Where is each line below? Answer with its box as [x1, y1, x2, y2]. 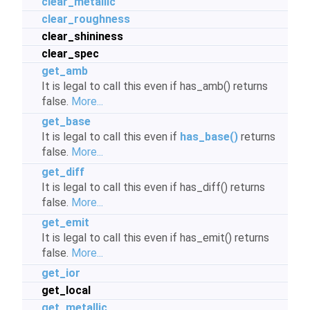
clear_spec [42, 47, 99, 60]
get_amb [42, 64, 88, 77]
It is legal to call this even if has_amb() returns [42, 80, 268, 93]
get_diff [42, 165, 84, 179]
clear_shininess [42, 30, 123, 43]
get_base [42, 115, 91, 128]
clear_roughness [42, 12, 130, 26]
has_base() [180, 130, 238, 143]
